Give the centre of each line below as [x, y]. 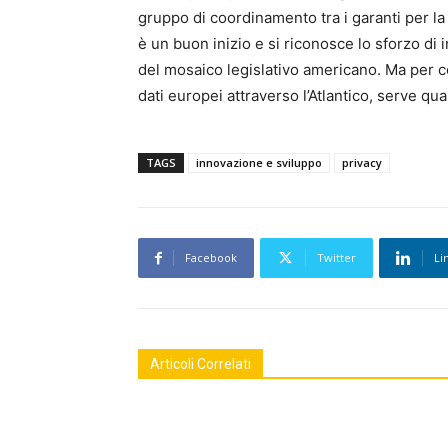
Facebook [211, 258]
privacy [362, 163]
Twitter [336, 258]
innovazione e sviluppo [259, 163]
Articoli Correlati [200, 364]
